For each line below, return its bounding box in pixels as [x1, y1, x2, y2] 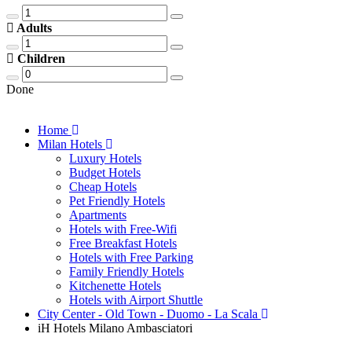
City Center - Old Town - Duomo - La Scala [38, 307, 261, 321]
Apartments [69, 208, 126, 222]
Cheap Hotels [69, 180, 137, 193]
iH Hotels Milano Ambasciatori [38, 321, 192, 335]
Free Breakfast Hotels [69, 236, 177, 250]
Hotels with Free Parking [69, 251, 193, 264]
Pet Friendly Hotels [69, 194, 165, 207]
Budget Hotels [69, 166, 141, 179]
